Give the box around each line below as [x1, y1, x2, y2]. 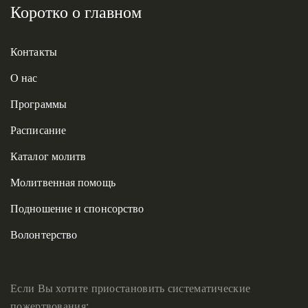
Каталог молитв [10, 148, 87, 164]
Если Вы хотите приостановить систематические [10, 280, 251, 296]
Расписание [10, 122, 66, 137]
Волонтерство [10, 226, 78, 242]
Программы [10, 96, 67, 111]
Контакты [10, 43, 57, 59]
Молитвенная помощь [10, 174, 115, 190]
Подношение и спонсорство [10, 200, 144, 216]
